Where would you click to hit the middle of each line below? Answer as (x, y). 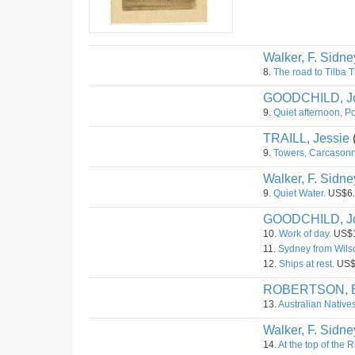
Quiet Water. (300, 193)
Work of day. (305, 234)
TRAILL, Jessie (306, 138)
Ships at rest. (307, 264)
